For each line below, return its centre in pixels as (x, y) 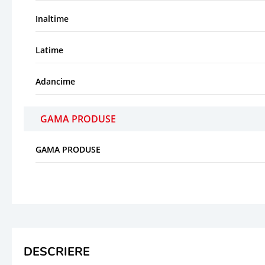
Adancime (55, 81)
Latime (49, 50)
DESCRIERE (57, 251)
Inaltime (52, 18)
